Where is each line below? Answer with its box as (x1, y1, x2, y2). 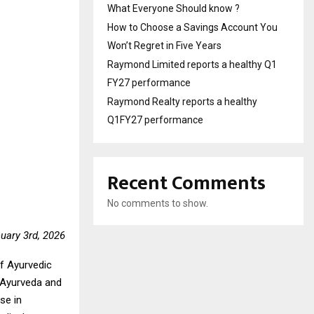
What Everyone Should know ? (107, 2, 240, 14)
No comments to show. (107, 197, 208, 209)
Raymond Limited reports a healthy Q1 (107, 58, 277, 70)
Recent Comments (107, 166, 266, 200)
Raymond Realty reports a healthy (107, 95, 257, 107)
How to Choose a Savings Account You (107, 21, 278, 33)
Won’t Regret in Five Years (107, 39, 221, 51)
